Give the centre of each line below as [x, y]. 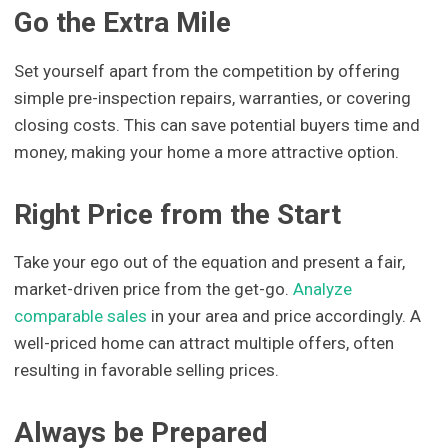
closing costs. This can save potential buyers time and [217, 124]
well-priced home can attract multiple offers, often [204, 343]
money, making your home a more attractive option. [207, 151]
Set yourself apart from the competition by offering [207, 70]
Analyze [323, 289]
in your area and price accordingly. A [284, 316]
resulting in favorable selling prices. [147, 370]
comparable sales [81, 316]
